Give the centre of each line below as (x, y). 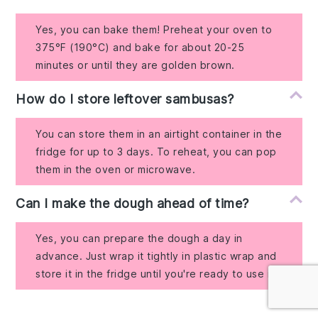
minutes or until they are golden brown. (135, 65)
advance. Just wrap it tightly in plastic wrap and (156, 256)
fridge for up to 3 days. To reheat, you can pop (156, 151)
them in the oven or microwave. (116, 169)
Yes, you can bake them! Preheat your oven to (154, 29)
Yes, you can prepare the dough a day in (139, 238)
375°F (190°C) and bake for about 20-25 (140, 47)
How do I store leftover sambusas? (125, 99)
